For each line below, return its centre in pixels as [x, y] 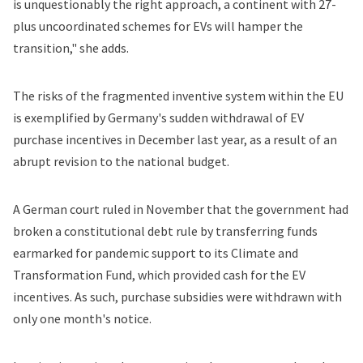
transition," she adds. [71, 47]
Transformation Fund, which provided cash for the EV [159, 274]
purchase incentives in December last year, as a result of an [175, 139]
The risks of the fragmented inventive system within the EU [178, 95]
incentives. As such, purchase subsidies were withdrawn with [177, 296]
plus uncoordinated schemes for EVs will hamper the [158, 26]
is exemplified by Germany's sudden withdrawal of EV [158, 117]
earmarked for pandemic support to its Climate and [156, 252]
